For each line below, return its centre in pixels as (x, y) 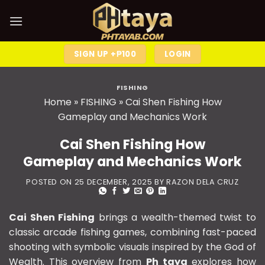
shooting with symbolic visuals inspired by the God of (132, 247)
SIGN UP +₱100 (105, 54)
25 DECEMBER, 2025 (113, 182)
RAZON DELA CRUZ (203, 182)
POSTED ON (50, 182)
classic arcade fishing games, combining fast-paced (132, 232)
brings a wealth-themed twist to (176, 218)
